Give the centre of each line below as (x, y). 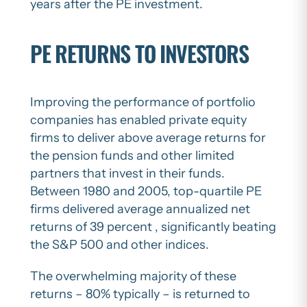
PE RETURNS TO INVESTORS (139, 53)
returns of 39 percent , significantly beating (153, 227)
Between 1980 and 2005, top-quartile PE (146, 192)
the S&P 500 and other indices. (120, 245)
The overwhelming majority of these (133, 277)
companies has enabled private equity (138, 120)
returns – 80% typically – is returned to (140, 294)
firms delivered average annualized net (140, 209)
